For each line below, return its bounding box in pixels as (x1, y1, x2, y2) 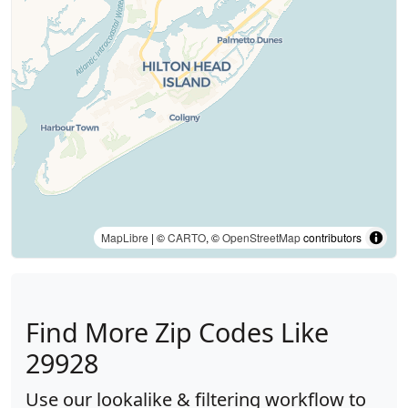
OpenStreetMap (222, 229, 301, 245)
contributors (301, 229, 362, 245)
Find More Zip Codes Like (25, 314, 329, 350)
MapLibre (101, 229, 148, 245)
